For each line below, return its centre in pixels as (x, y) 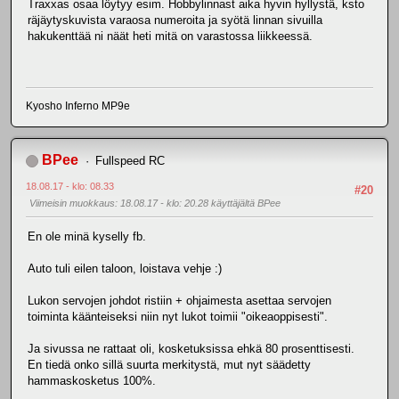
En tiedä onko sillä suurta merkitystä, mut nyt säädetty (169, 365)
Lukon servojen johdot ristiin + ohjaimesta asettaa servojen (179, 301)
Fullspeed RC (130, 160)
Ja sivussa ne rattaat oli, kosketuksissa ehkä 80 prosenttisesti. (191, 349)
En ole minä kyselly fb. (87, 237)
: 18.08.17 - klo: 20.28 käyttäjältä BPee (198, 203)
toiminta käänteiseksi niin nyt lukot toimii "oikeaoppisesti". (178, 317)
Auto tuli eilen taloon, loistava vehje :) (125, 269)
